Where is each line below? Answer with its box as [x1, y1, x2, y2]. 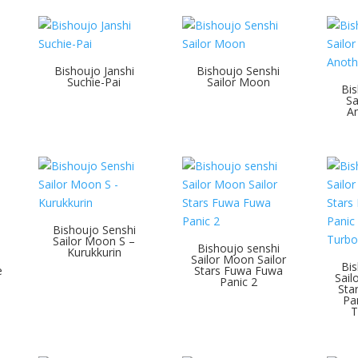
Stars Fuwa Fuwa [193, 263, 283, 278]
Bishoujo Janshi [54, 63, 134, 79]
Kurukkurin [66, 245, 121, 260]
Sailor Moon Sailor [190, 252, 286, 267]
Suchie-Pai [67, 74, 121, 90]
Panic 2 [219, 274, 257, 289]
